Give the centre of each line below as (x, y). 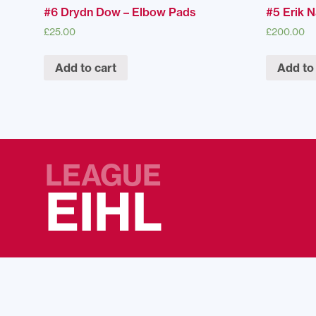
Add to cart (86, 67)
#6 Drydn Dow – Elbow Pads (120, 12)
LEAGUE (103, 175)
